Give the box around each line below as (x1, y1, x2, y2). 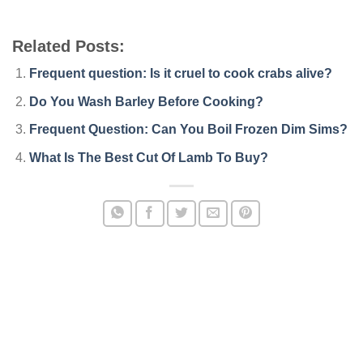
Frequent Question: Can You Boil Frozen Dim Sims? (28, 122, 348, 137)
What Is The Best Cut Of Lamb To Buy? (28, 151, 268, 165)
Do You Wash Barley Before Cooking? (28, 94, 263, 109)
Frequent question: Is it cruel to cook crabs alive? (28, 66, 332, 81)
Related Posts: (12, 37, 125, 56)
